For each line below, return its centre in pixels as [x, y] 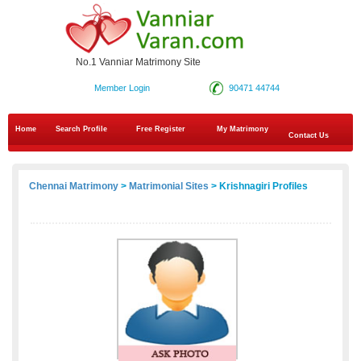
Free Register [161, 129]
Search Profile [81, 129]
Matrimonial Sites [169, 187]
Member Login [122, 88]
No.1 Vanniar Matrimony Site [138, 62]
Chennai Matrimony [74, 187]
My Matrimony [243, 129]
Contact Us [307, 136]
